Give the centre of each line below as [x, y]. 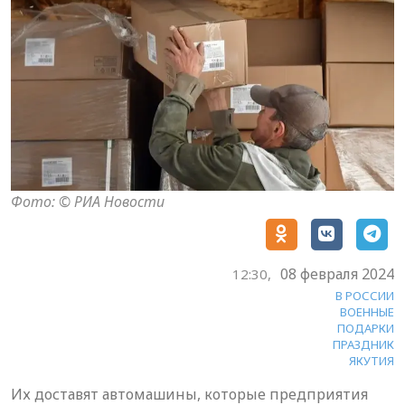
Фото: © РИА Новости [88, 201]
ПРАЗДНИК [363, 344]
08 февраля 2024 [337, 273]
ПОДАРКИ [366, 328]
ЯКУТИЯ [372, 360]
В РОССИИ [365, 295]
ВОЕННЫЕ [367, 311]
